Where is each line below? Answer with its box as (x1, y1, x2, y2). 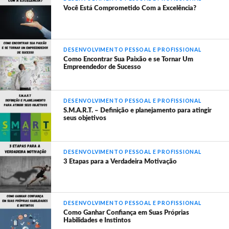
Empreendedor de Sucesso (63, 64, 142, 71)
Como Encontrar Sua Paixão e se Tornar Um (63, 56, 194, 63)
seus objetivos (63, 115, 107, 122)
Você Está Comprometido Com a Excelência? (63, 5, 197, 12)
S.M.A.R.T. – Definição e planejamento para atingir (63, 107, 212, 114)
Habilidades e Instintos (63, 217, 131, 224)
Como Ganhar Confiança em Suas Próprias (63, 210, 190, 216)
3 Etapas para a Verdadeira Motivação (63, 158, 177, 165)
